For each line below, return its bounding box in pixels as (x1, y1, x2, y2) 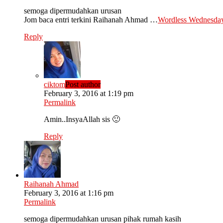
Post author (65, 80, 101, 89)
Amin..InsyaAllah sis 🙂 (44, 114, 120, 123)
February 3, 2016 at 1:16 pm (24, 188, 113, 197)
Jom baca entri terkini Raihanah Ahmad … (24, 15, 158, 24)
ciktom (44, 80, 65, 89)
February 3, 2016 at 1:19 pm (44, 89, 133, 98)
